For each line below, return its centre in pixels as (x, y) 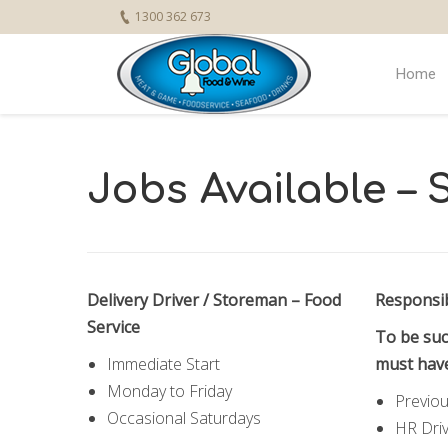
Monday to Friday (169, 391)
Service (113, 327)
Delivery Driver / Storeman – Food (214, 300)
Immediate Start (163, 364)
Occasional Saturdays (184, 418)
